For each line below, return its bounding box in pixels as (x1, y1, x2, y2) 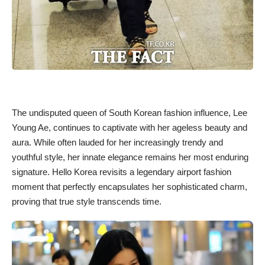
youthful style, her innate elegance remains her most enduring (12, 152, 248, 163)
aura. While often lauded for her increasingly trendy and (12, 137, 223, 148)
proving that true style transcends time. (12, 196, 161, 207)
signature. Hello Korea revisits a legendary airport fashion (12, 167, 231, 177)
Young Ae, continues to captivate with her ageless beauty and (12, 122, 247, 133)
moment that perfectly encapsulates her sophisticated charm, (12, 182, 247, 192)
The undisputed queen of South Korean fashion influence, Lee (12, 108, 247, 118)
